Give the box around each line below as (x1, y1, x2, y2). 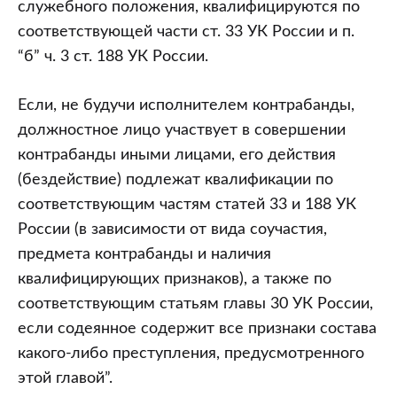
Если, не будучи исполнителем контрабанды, (18, 97, 354, 113)
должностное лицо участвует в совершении (18, 122, 346, 138)
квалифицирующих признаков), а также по (18, 271, 331, 287)
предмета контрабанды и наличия (18, 246, 271, 262)
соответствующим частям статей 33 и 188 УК (18, 197, 356, 213)
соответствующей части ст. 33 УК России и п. (18, 24, 354, 40)
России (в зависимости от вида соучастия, (18, 222, 327, 237)
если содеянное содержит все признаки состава (18, 321, 377, 337)
